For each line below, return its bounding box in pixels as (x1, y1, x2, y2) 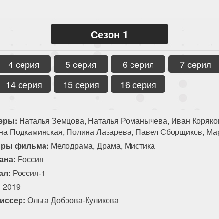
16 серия (120, 77, 156, 90)
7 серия (179, 57, 211, 70)
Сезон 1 (91, 26, 128, 41)
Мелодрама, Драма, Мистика (49, 139, 155, 151)
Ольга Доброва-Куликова (25, 194, 119, 206)
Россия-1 (13, 167, 45, 178)
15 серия (63, 77, 99, 90)
